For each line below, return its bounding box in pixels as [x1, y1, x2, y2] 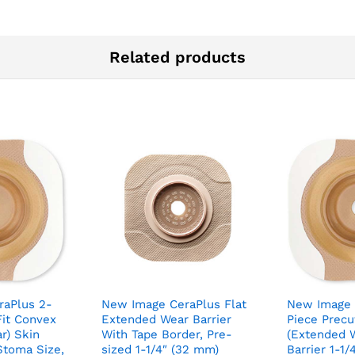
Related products [109, 47, 246, 67]
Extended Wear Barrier [101, 311, 231, 326]
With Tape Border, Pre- [101, 326, 232, 342]
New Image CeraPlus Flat [101, 296, 246, 311]
